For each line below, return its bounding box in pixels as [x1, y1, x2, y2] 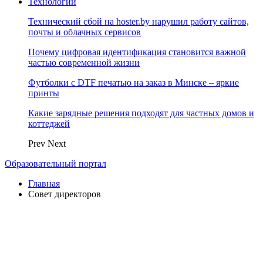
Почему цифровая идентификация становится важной [28, 47, 246, 57]
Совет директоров [28, 189, 101, 199]
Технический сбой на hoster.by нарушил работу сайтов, [28, 16, 249, 26]
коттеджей [28, 119, 70, 129]
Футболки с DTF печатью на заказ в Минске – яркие [28, 77, 239, 87]
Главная [28, 178, 60, 188]
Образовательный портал [5, 159, 106, 168]
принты [28, 88, 59, 98]
